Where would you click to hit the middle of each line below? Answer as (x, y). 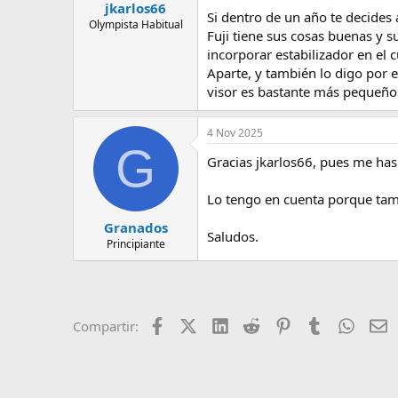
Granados (135, 227)
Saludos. (233, 236)
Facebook (194, 324)
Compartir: (106, 326)
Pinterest (318, 324)
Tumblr (345, 324)
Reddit (279, 324)
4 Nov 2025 (235, 133)
